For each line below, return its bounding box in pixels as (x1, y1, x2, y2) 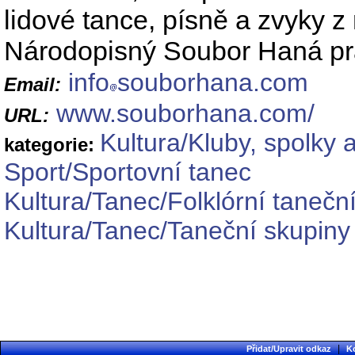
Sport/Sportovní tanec (4, 158, 251, 187)
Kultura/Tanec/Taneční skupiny (4, 216, 350, 246)
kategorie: (4, 134, 100, 156)
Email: (4, 74, 61, 96)
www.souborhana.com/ (56, 99, 315, 128)
